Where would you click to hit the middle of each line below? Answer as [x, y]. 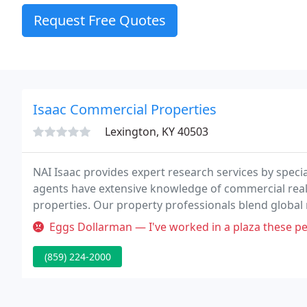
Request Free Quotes [100, 20]
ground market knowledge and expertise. [141, 221]
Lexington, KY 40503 [157, 132]
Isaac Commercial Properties [125, 109]
